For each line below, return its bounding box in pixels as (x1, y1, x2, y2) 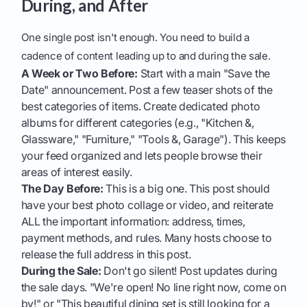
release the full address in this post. (21, 247, 191, 262)
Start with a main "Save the (137, 66, 270, 81)
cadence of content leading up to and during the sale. (21, 49, 271, 63)
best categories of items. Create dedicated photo (21, 99, 260, 114)
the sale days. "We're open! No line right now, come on (21, 280, 286, 295)
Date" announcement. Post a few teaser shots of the (21, 83, 273, 97)
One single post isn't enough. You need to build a (21, 31, 249, 45)
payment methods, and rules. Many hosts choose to (21, 231, 272, 245)
